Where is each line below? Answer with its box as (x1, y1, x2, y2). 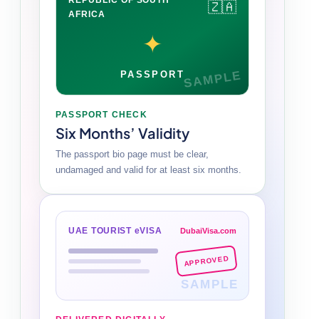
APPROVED (183, 254, 229, 268)
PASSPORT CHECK (56, 109, 147, 120)
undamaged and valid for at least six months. (56, 164, 241, 175)
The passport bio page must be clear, (56, 148, 209, 159)
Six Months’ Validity (56, 123, 189, 142)
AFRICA (68, 9, 105, 19)
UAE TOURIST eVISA (68, 225, 162, 236)
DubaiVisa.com (180, 226, 236, 235)
